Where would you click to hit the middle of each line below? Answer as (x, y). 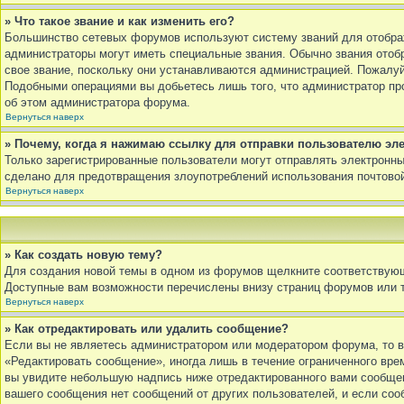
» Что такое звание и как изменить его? (119, 21)
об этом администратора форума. (97, 102)
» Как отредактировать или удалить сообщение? (147, 329)
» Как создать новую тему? (83, 255)
